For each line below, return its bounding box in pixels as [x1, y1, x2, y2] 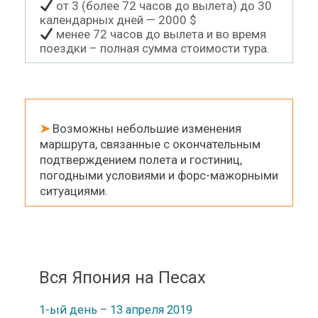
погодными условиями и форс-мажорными [40, 168, 278, 182]
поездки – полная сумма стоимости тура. [40, 40, 270, 55]
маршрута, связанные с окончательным [40, 136, 261, 151]
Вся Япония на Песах [39, 267, 206, 287]
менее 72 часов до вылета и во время [53, 26, 267, 41]
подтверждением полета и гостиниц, [40, 152, 242, 167]
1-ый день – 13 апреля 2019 [39, 302, 192, 317]
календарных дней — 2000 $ [40, 12, 197, 27]
